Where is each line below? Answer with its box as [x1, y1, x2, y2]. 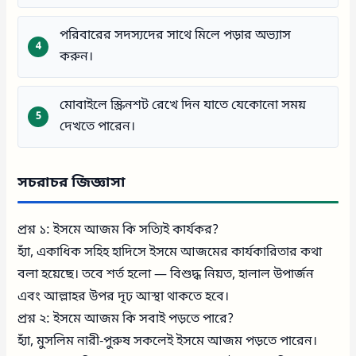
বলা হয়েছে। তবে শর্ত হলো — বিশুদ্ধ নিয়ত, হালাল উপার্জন [17, 265, 315, 284]
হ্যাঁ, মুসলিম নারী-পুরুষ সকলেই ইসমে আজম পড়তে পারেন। [17, 332, 318, 350]
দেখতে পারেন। [60, 118, 136, 136]
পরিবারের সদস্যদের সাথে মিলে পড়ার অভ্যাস [60, 26, 292, 44]
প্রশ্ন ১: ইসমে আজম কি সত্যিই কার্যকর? [17, 221, 219, 239]
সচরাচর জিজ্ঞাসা [17, 172, 126, 192]
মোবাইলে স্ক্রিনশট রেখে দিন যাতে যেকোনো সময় [60, 96, 307, 114]
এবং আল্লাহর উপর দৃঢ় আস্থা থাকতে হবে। [17, 288, 230, 306]
